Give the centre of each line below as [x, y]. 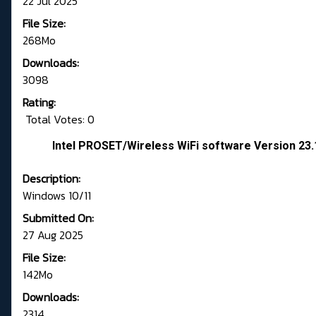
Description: [51, 179]
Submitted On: [58, 218]
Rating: [39, 103]
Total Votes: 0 [59, 120]
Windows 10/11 [57, 196]
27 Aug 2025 [53, 235]
